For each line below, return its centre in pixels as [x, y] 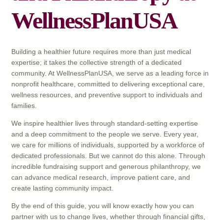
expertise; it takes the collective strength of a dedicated [96, 63]
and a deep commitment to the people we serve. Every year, [105, 134]
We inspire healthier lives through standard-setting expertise [105, 124]
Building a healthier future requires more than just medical [101, 52]
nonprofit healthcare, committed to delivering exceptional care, [108, 84]
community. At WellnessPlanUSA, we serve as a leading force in [110, 73]
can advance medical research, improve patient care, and [101, 178]
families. [24, 106]
